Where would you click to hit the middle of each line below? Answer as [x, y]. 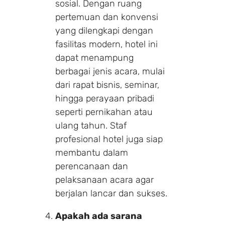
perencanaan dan [92, 166]
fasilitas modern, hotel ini [106, 44]
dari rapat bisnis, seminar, [107, 85]
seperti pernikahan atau [104, 112]
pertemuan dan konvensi [107, 17]
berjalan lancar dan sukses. [111, 193]
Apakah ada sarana [99, 216]
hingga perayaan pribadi [105, 98]
